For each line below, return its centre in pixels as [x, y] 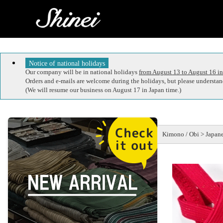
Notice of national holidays [67, 63]
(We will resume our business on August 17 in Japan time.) [103, 90]
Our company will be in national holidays [82, 72]
